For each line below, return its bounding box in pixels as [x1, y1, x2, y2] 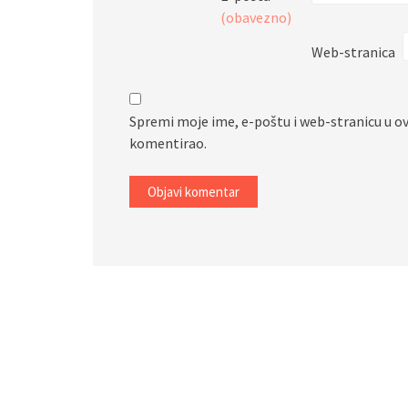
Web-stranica [311, 42, 395, 61]
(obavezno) [220, 7, 291, 26]
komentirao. [129, 133, 207, 152]
